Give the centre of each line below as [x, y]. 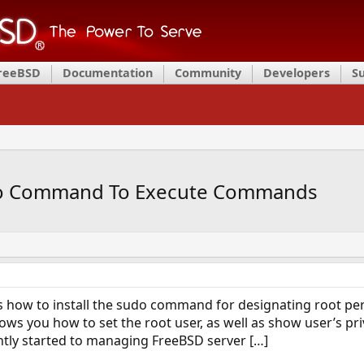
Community [208, 73]
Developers [297, 73]
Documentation [108, 73]
